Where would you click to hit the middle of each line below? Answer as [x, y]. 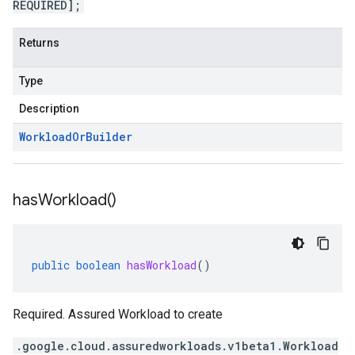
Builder [109, 137]
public [51, 265]
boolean [98, 265]
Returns [39, 43]
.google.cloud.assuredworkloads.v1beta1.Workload [177, 346]
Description [49, 109]
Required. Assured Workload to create [118, 314]
